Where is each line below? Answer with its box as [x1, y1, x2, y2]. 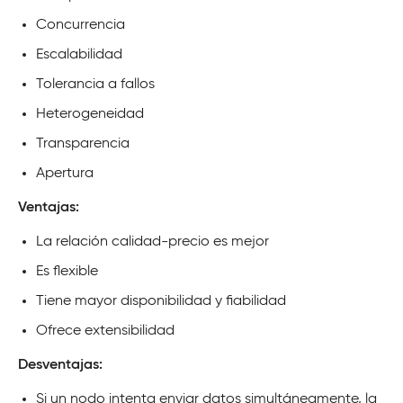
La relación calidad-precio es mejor [36, 234, 269, 249]
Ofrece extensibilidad [36, 323, 175, 338]
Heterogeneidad [36, 106, 144, 121]
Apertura [36, 166, 94, 181]
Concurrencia [36, 17, 125, 32]
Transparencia [36, 136, 130, 151]
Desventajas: [18, 357, 103, 372]
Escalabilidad [36, 47, 122, 62]
